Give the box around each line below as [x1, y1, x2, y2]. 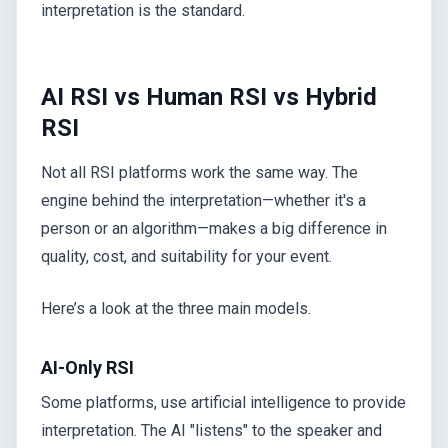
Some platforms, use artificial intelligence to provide [41, 393, 406, 413]
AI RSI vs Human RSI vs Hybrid [41, 83, 377, 112]
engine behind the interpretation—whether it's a [41, 190, 366, 210]
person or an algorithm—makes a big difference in [41, 218, 387, 238]
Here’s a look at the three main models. [41, 298, 311, 318]
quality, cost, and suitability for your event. [41, 246, 332, 266]
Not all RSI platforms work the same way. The [41, 162, 358, 182]
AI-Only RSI [41, 357, 134, 379]
